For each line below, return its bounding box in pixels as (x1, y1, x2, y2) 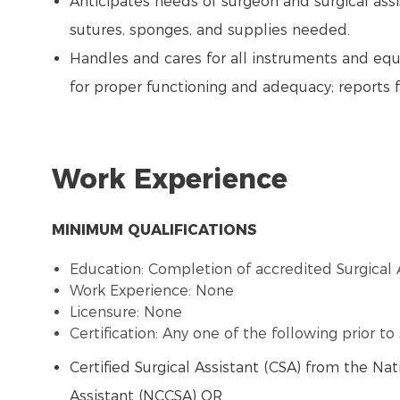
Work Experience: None (70, 282, 238, 300)
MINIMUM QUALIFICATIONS (52, 221, 265, 239)
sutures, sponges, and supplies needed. (70, 21, 359, 39)
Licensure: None (70, 304, 187, 321)
